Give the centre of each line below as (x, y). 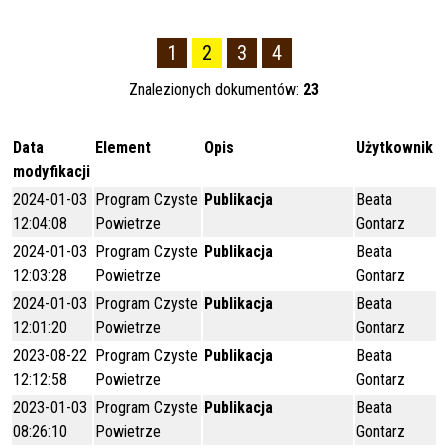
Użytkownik (394, 147)
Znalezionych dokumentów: (216, 89)
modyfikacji (51, 171)
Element (123, 147)
